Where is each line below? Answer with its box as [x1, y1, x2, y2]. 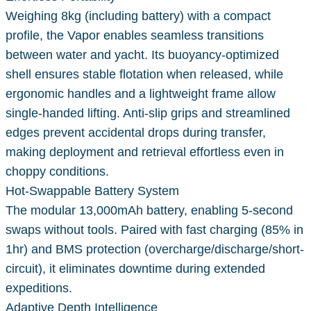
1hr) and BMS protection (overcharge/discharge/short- [6, 242, 304, 256]
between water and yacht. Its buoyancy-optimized [6, 47, 279, 62]
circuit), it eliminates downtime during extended [6, 261, 265, 276]
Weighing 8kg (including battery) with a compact [6, 8, 271, 23]
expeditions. [6, 280, 72, 295]
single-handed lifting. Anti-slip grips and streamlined [6, 106, 290, 120]
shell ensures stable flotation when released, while [6, 67, 283, 81]
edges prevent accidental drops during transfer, [6, 125, 266, 140]
